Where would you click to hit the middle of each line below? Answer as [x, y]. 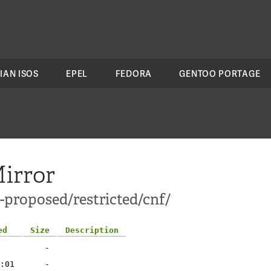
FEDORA [133, 73]
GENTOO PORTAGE [220, 73]
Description [92, 230]
